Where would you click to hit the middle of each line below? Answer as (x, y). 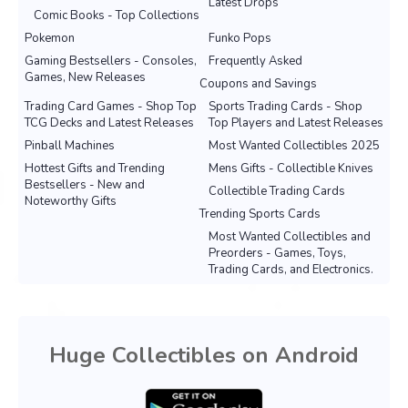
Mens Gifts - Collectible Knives (291, 169)
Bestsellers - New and (85, 185)
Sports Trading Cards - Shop (286, 107)
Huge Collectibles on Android (204, 356)
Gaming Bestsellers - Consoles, (111, 61)
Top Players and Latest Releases (296, 123)
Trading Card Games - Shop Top (111, 107)
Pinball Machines (70, 146)
